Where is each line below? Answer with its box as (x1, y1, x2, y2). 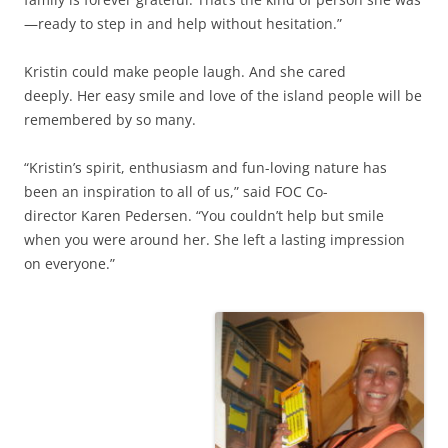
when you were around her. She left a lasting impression (24, 230, 405, 250)
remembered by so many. (24, 110, 204, 130)
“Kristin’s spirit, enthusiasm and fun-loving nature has (24, 158, 387, 178)
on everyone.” (24, 254, 119, 274)
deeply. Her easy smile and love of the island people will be (24, 86, 422, 106)
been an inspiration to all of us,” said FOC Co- (24, 182, 328, 202)
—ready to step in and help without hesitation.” (24, 14, 346, 34)
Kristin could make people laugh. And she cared (24, 62, 346, 82)
